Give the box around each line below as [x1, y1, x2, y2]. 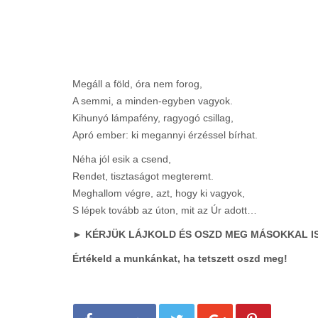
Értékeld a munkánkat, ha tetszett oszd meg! [72, 252, 287, 264]
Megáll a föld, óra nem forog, [72, 77, 202, 89]
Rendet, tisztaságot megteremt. [72, 170, 214, 182]
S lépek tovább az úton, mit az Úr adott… [72, 204, 257, 216]
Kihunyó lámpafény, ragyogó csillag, [72, 111, 234, 124]
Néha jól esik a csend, [72, 153, 171, 165]
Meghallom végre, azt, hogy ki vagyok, [72, 187, 245, 199]
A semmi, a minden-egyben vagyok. [72, 94, 233, 106]
